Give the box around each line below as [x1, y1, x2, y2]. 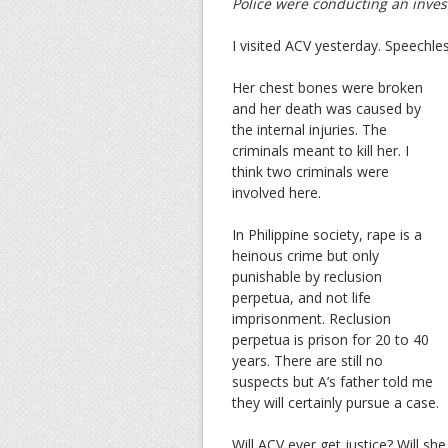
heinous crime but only [232, 245, 379, 265]
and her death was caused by [232, 98, 421, 118]
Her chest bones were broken [232, 77, 423, 97]
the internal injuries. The [232, 119, 387, 139]
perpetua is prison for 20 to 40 [232, 329, 429, 349]
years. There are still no [232, 350, 383, 370]
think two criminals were [232, 161, 389, 181]
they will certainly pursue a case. [232, 392, 439, 412]
